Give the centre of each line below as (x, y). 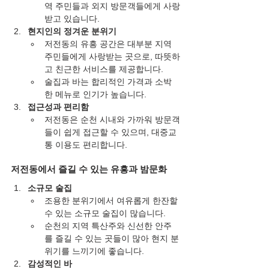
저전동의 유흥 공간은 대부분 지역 (109, 44)
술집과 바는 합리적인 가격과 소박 (108, 82)
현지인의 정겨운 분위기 (72, 32)
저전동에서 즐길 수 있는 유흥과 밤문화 (89, 169)
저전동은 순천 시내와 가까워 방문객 (112, 120)
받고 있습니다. (72, 19)
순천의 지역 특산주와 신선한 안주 (108, 226)
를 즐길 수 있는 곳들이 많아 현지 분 (112, 239)
